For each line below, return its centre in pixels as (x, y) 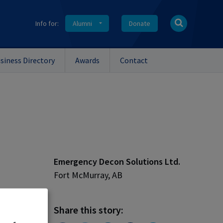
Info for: (48, 23)
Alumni (82, 23)
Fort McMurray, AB (88, 175)
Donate (140, 23)
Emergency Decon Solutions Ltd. (117, 162)
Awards (87, 60)
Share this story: (89, 210)
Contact (134, 60)
